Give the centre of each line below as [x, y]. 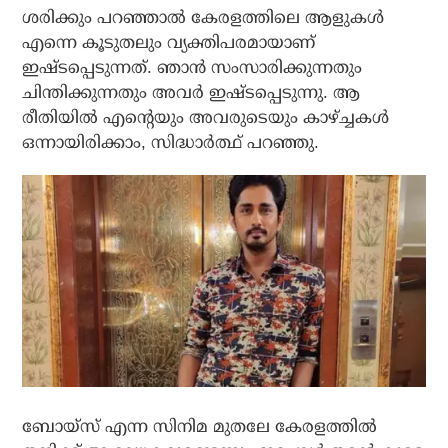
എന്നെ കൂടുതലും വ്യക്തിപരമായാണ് [169, 43]
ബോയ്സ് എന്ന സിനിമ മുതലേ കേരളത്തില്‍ [200, 426]
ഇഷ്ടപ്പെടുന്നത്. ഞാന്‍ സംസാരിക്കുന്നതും [192, 68]
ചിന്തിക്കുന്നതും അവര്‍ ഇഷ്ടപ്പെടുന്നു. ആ [191, 93]
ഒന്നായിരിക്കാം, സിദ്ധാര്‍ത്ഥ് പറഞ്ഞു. [171, 143]
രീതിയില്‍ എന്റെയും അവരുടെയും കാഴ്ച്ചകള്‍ [206, 118]
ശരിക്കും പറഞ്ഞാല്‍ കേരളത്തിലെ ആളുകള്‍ [203, 18]
